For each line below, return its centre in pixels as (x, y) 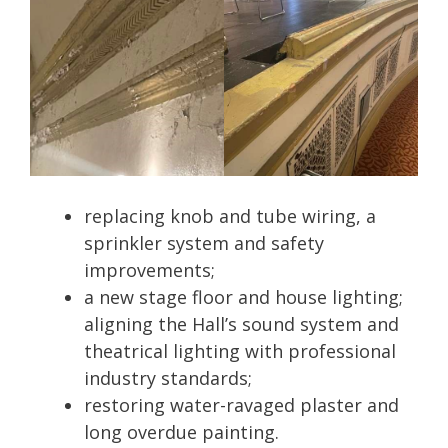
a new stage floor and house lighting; (243, 297)
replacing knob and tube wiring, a (230, 216)
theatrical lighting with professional (240, 351)
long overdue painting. (181, 432)
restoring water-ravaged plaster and (241, 405)
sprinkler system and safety (204, 243)
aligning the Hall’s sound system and (241, 324)
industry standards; (168, 378)
